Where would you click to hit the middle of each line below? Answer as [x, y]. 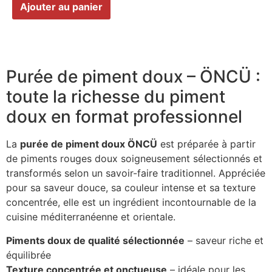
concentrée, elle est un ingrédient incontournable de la [131, 202]
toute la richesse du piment [116, 97]
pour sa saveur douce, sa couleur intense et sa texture [131, 188]
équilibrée [29, 255]
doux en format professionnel [124, 117]
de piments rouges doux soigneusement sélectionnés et [134, 159]
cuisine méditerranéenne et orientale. [91, 217]
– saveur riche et [224, 240]
